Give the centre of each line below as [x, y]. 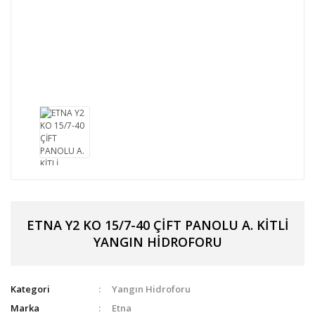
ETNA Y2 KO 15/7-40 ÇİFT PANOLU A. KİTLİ [157, 225]
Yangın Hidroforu [152, 289]
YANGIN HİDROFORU [157, 242]
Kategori [30, 289]
